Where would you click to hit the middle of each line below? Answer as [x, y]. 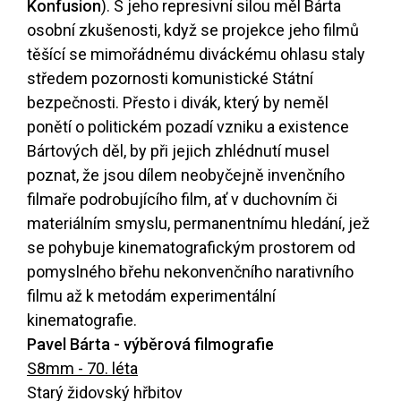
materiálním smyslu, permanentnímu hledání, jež [198, 224]
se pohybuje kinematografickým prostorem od [191, 248]
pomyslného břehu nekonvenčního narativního [190, 272]
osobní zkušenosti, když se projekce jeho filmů [193, 30]
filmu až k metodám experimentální [151, 296]
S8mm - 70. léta [82, 369]
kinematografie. [82, 320]
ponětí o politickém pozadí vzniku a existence [188, 127]
